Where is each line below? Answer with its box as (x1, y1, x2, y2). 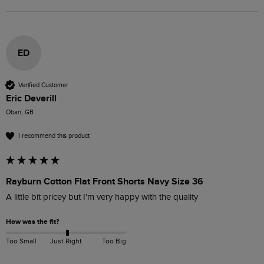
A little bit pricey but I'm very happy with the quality (6, 192, 200, 203)
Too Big (101, 236, 126, 245)
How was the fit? (6, 217, 59, 227)
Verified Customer (18, 81, 68, 89)
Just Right (49, 236, 82, 245)
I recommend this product (18, 131, 90, 140)
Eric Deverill (6, 93, 57, 105)
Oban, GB (6, 108, 34, 117)
